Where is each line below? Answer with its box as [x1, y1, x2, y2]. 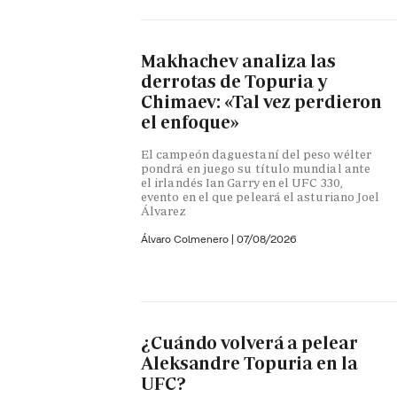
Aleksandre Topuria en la [141, 351, 358, 375]
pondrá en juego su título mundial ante [141, 160, 371, 177]
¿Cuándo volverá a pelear [141, 331, 358, 354]
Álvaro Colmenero [141, 232, 231, 246]
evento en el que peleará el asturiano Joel [141, 189, 380, 206]
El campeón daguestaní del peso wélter [141, 146, 371, 163]
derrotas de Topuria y [141, 69, 327, 93]
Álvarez [141, 203, 187, 220]
